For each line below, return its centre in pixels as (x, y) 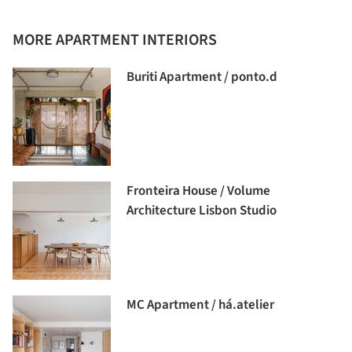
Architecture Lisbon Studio (202, 210)
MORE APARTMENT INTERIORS (115, 40)
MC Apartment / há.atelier (200, 304)
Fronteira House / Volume (198, 191)
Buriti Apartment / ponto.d (202, 77)
